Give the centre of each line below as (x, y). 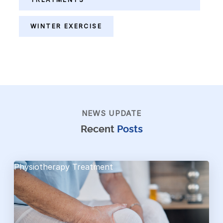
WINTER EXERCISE (66, 26)
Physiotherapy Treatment (63, 167)
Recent (97, 129)
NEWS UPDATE (111, 113)
